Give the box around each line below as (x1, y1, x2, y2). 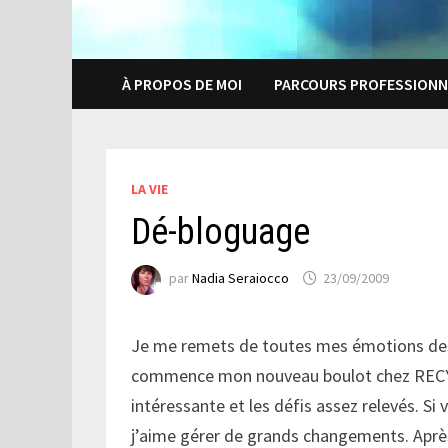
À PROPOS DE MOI (122, 73, 243, 94)
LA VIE (131, 179, 169, 198)
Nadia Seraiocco (192, 269, 290, 288)
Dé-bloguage (131, 210, 311, 253)
